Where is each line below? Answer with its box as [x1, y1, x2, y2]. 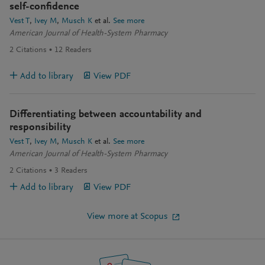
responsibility [9, 122, 71, 134]
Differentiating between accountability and [9, 109, 202, 121]
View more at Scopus [87, 212, 167, 222]
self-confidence [9, 2, 79, 13]
